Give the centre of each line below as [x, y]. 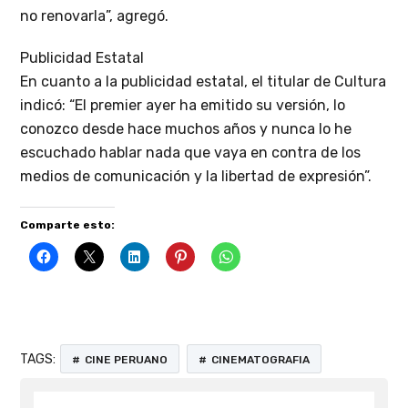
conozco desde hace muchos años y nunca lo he [186, 129]
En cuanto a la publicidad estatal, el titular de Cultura [204, 82]
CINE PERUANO [127, 360]
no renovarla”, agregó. [95, 16]
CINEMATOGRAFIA [261, 360]
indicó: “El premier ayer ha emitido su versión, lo [183, 106]
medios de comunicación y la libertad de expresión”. [196, 177]
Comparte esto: [68, 225]
